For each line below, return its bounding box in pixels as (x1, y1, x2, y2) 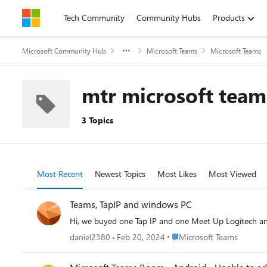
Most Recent (37, 168, 83, 179)
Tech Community (64, 12, 125, 23)
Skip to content (34, 12, 89, 23)
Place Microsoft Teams (167, 231, 247, 242)
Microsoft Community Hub (22, 46, 106, 55)
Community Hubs (136, 12, 201, 23)
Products (213, 12, 245, 23)
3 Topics (82, 114, 113, 126)
